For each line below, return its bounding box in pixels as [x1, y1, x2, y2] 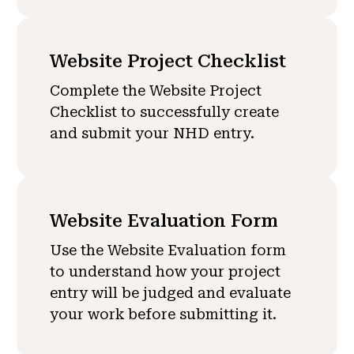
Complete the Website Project [49, 82, 262, 100]
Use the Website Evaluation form [49, 242, 286, 259]
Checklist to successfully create [49, 104, 279, 121]
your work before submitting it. [49, 306, 277, 323]
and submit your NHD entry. [49, 125, 254, 142]
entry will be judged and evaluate [49, 284, 291, 302]
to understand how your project [49, 263, 281, 281]
